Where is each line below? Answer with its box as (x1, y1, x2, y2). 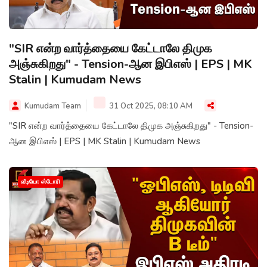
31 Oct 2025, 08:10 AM (107, 101, 193, 112)
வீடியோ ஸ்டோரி (21, 178, 60, 187)
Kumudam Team (24, 101, 81, 112)
